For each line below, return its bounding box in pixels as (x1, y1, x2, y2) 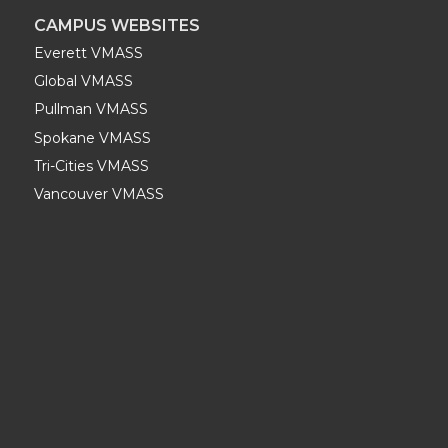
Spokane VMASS (34, 128, 151, 147)
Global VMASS (34, 72, 133, 91)
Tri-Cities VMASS (34, 156, 149, 175)
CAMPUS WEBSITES (34, 16, 200, 35)
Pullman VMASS (34, 100, 148, 119)
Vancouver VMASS (34, 184, 164, 203)
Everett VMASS (34, 44, 143, 62)
